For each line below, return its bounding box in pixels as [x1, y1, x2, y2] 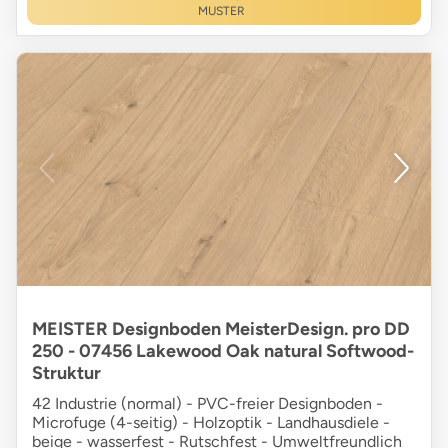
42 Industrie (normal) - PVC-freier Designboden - [32, 394, 383, 414]
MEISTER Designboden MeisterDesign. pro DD [32, 318, 410, 341]
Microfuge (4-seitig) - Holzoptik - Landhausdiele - [32, 413, 390, 433]
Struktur [32, 362, 101, 385]
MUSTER [197, 4, 245, 19]
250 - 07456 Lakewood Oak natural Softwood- [32, 340, 414, 363]
